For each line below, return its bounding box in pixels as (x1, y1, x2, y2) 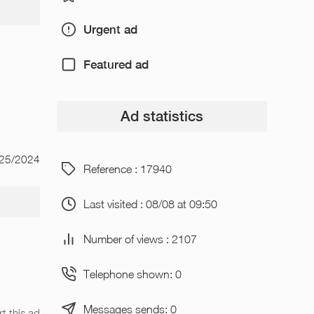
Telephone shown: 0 (83, 267, 182, 280)
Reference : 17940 (83, 162, 172, 175)
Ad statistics (120, 108, 203, 125)
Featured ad (83, 57, 149, 71)
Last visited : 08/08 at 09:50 (83, 197, 217, 210)
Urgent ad (83, 22, 137, 36)
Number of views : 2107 (83, 232, 197, 245)
